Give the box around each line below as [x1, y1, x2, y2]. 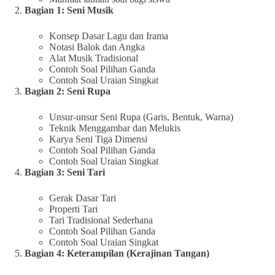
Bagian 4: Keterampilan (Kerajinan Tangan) [25, 248, 209, 258]
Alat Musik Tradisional [49, 53, 138, 63]
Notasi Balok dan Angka [49, 42, 145, 52]
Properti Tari [49, 204, 98, 214]
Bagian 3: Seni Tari [25, 167, 105, 177]
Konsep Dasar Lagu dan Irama [49, 31, 168, 41]
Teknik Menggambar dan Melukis [49, 123, 180, 133]
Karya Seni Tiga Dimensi [49, 134, 147, 144]
